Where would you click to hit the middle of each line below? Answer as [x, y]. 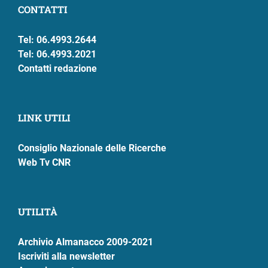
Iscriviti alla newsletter [66, 257]
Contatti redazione [57, 69]
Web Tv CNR [44, 163]
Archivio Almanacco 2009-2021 [86, 242]
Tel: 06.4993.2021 [57, 54]
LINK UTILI [44, 118]
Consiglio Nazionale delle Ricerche [92, 148]
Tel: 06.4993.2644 [57, 40]
